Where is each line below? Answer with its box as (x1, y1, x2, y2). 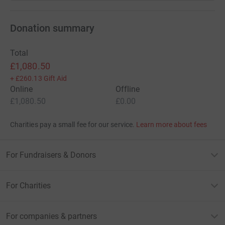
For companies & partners (6, 211, 97, 221)
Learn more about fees (136, 120, 207, 129)
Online (10, 84, 33, 94)
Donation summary (10, 22, 94, 34)
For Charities (6, 180, 51, 190)
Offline (116, 84, 140, 94)
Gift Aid (43, 74, 67, 82)
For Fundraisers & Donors (6, 150, 96, 160)
